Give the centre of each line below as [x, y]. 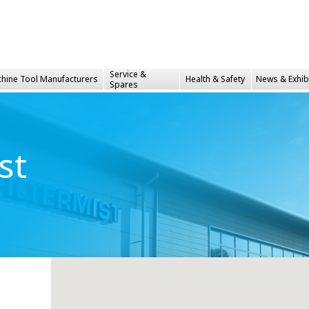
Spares [124, 84]
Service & [128, 74]
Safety [233, 79]
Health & [203, 79]
